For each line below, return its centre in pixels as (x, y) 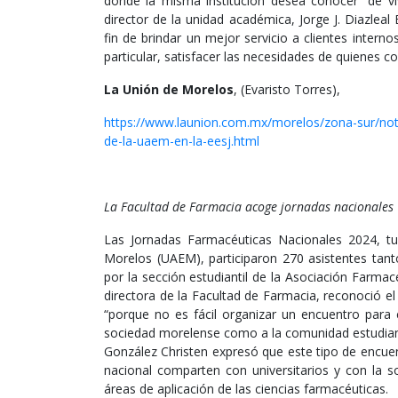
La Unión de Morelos (169, 90)
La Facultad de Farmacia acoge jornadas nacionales (249, 207)
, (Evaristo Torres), (287, 90)
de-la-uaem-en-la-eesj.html (182, 141)
